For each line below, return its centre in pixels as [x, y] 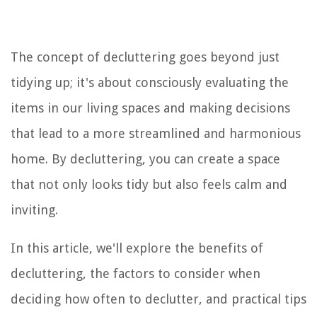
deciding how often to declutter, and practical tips [158, 299]
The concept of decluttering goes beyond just [145, 57]
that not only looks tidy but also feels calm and [149, 184]
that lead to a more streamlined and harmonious [156, 133]
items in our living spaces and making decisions [150, 108]
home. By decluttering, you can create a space [145, 158]
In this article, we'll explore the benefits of [137, 248]
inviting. [34, 209]
